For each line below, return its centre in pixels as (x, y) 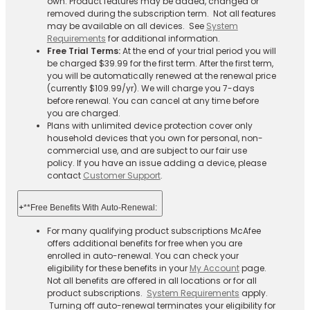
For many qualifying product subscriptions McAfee (154, 230)
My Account (214, 268)
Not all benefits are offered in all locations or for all (152, 280)
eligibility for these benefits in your (118, 268)
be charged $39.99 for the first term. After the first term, (160, 63)
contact (65, 175)
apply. (254, 293)
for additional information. (163, 38)
